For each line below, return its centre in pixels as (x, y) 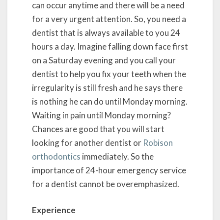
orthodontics (56, 156)
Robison (158, 142)
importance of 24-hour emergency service (109, 170)
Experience (54, 210)
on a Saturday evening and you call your (104, 60)
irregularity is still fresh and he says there (107, 87)
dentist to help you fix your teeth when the (109, 74)
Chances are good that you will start (98, 129)
